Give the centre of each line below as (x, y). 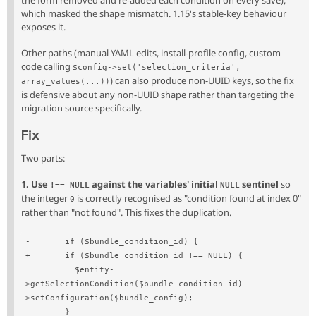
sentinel (259, 184)
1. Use (36, 184)
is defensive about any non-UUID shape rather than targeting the (158, 95)
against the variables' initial (155, 184)
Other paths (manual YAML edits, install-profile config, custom (151, 53)
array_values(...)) (66, 82)
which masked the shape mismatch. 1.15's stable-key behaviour (154, 14)
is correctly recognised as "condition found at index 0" (188, 198)
